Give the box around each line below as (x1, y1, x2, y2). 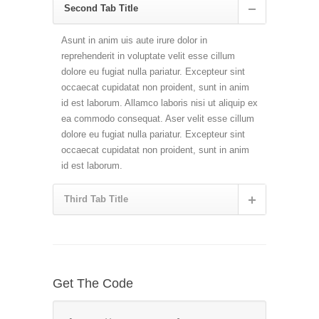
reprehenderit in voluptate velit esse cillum (61, 50, 235, 61)
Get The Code (53, 276, 133, 291)
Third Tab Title (64, 193, 128, 204)
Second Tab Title (64, 2, 138, 14)
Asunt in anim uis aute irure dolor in (61, 34, 207, 46)
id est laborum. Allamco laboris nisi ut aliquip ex (61, 97, 258, 108)
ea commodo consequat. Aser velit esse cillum (61, 113, 254, 124)
